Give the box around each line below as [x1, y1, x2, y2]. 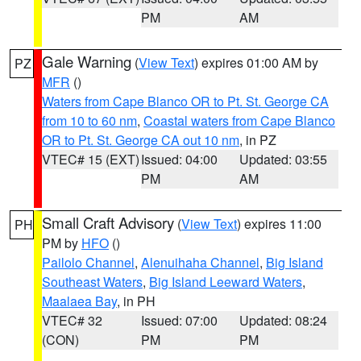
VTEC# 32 [42, 311, 102, 330]
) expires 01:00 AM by [194, 53, 318, 72]
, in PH [117, 292, 156, 310]
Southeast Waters [42, 272, 143, 291]
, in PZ [239, 131, 276, 149]
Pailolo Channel [42, 253, 135, 272]
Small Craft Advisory [42, 212, 174, 233]
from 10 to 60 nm [42, 111, 137, 130]
